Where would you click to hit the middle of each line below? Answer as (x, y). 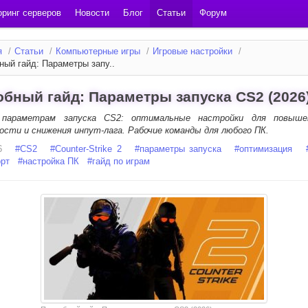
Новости (92, 13)
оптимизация (266, 149)
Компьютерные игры (98, 51)
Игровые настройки (192, 51)
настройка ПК (51, 161)
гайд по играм (121, 161)
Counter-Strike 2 (88, 149)
